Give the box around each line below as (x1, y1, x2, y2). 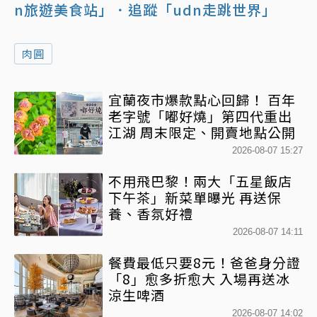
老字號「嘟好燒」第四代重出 (108, 106, 292, 126)
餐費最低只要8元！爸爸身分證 (108, 253, 301, 272)
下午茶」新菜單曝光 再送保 (108, 188, 282, 207)
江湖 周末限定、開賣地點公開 (108, 122, 296, 142)
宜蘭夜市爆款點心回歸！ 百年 (108, 90, 296, 110)
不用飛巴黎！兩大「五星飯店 (108, 171, 292, 191)
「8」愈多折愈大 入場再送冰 (108, 269, 290, 289)
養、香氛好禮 (108, 204, 193, 224)
